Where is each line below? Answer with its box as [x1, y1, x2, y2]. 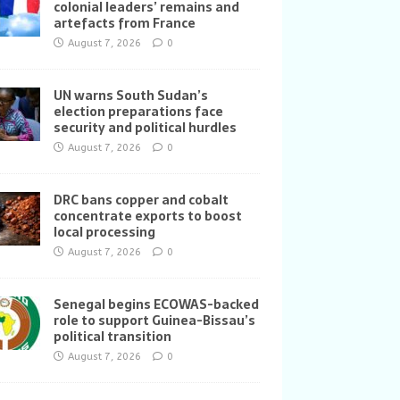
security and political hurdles [53, 118, 237, 137]
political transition [53, 327, 171, 346]
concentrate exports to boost [53, 206, 242, 226]
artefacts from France [53, 13, 196, 33]
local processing [53, 222, 155, 242]
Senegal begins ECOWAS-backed [53, 295, 259, 314]
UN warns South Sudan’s [53, 86, 208, 105]
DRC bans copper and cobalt [53, 190, 229, 210]
